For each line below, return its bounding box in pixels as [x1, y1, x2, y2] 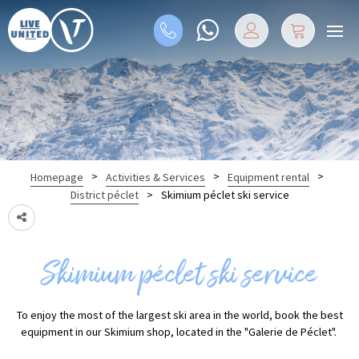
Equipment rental [227, 169, 309, 184]
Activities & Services [105, 169, 205, 184]
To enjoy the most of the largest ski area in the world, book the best [16, 308, 343, 323]
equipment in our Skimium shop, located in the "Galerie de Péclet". [20, 325, 339, 340]
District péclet [70, 188, 139, 203]
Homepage [30, 169, 83, 184]
